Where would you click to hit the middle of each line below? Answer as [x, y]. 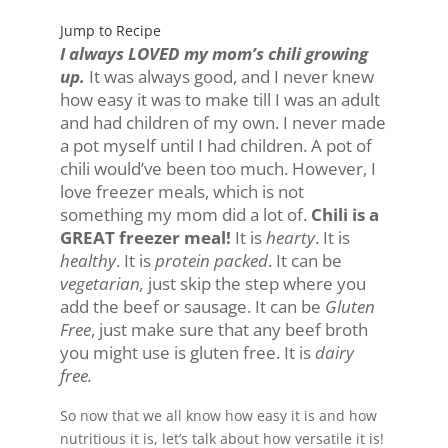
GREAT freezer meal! [145, 238]
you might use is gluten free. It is [187, 353]
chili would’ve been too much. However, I [217, 169]
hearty [290, 238]
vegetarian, [101, 284]
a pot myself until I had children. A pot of [215, 146]
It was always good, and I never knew [229, 77]
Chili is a [342, 215]
